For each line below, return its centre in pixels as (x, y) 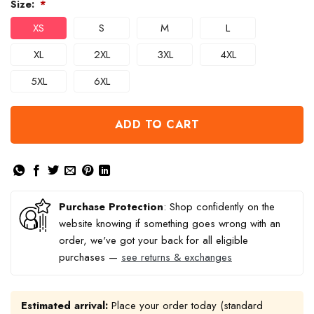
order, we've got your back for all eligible (153, 241)
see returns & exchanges (177, 258)
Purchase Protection (111, 207)
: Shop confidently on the (219, 207)
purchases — (90, 258)
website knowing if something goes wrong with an (170, 224)
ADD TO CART (157, 125)
